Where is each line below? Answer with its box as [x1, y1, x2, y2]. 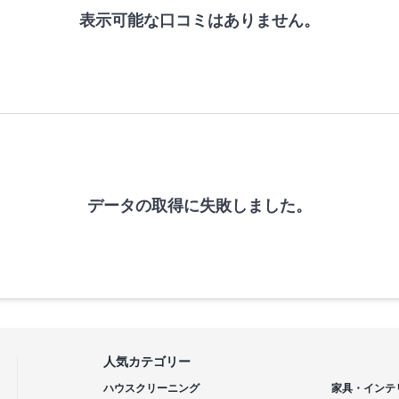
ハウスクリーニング [103, 381, 199, 395]
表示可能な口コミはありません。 [79, 11, 320, 29]
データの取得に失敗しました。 [87, 196, 312, 215]
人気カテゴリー [103, 354, 191, 369]
